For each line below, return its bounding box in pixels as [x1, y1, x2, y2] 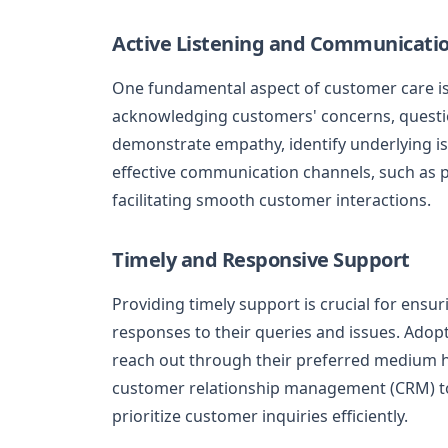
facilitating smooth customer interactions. [112, 189, 431, 211]
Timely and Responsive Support [112, 246, 410, 273]
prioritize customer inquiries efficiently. [112, 405, 408, 427]
